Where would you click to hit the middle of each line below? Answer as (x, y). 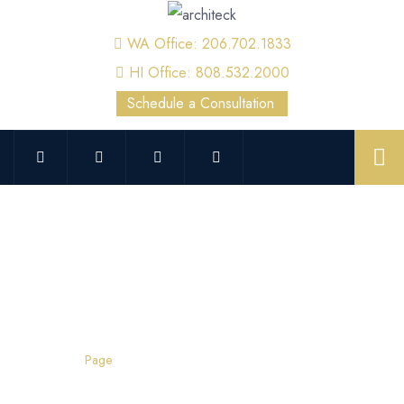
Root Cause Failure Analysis (186, 320)
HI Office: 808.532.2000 (209, 73)
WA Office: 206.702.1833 (209, 44)
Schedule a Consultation (201, 103)
